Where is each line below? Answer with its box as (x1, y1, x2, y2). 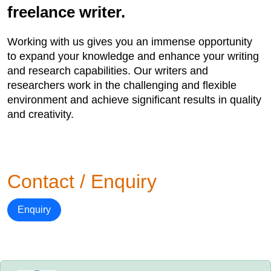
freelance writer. (7, 3, 125, 21)
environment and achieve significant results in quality (7, 94, 261, 106)
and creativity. (7, 108, 74, 120)
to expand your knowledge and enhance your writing (7, 50, 259, 62)
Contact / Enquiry (7, 171, 157, 192)
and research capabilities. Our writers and (7, 65, 208, 77)
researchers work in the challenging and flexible (7, 79, 237, 91)
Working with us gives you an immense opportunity (7, 36, 252, 48)
